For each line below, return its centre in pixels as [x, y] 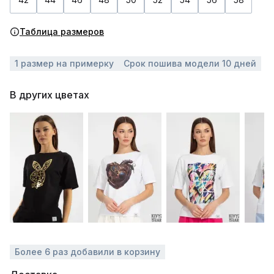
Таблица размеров [62, 31]
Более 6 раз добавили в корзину [87, 252]
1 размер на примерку [64, 63]
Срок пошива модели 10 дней [190, 63]
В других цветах [50, 95]
